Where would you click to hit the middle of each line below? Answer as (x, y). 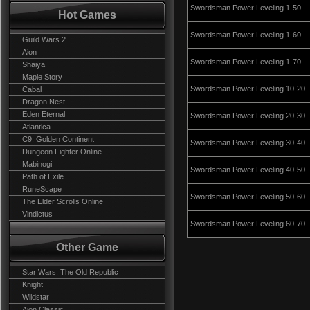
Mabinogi (37, 164)
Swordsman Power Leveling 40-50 (248, 170)
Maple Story (42, 77)
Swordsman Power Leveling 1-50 (246, 8)
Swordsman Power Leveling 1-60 (246, 35)
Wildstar (36, 297)
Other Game (87, 247)
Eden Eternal (44, 114)
